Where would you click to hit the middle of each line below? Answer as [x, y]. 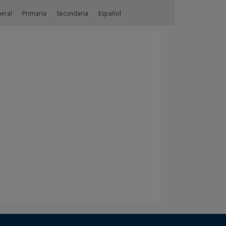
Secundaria [73, 13]
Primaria [35, 13]
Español [110, 13]
